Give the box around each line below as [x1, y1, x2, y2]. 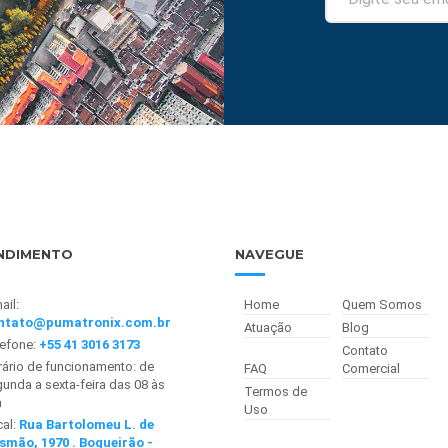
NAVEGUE [235, 246, 305, 263]
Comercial [342, 361, 400, 377]
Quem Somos [342, 297, 422, 313]
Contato [342, 343, 388, 359]
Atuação [243, 320, 292, 336]
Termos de [243, 384, 307, 400]
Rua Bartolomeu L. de [19, 417, 155, 433]
